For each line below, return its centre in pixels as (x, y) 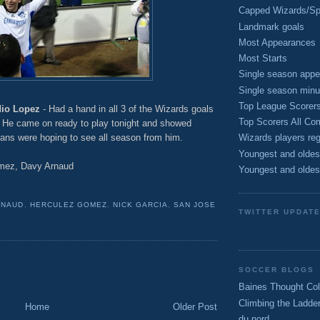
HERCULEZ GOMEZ (68, 205)
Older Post (195, 306)
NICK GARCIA (140, 205)
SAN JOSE (195, 205)
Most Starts (263, 59)
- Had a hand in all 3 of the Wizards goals (127, 109)
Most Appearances (277, 42)
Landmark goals (271, 26)
